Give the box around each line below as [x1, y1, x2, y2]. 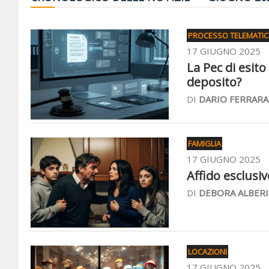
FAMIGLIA [188, 138, 221, 149]
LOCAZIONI [188, 246, 227, 257]
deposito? [187, 74, 241, 90]
